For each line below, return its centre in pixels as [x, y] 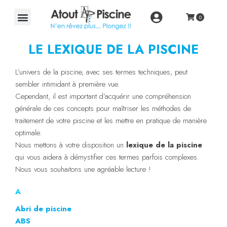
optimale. [28, 133]
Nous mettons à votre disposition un [71, 145]
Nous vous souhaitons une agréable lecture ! [83, 169]
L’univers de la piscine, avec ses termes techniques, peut [101, 72]
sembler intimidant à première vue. [67, 84]
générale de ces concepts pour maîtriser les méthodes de [103, 108]
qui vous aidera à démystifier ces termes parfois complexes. [107, 157]
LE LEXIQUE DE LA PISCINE [113, 49]
